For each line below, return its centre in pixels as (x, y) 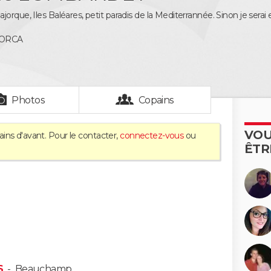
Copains (156, 100)
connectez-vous (152, 135)
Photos (28, 100)
